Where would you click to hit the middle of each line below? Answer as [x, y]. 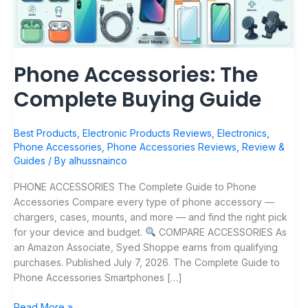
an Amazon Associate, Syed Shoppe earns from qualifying [146, 247]
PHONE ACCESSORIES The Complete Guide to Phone [135, 186]
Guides [30, 160]
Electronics [242, 133]
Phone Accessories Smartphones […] [98, 277]
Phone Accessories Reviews [172, 146]
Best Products [45, 133]
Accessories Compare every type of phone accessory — [144, 201]
